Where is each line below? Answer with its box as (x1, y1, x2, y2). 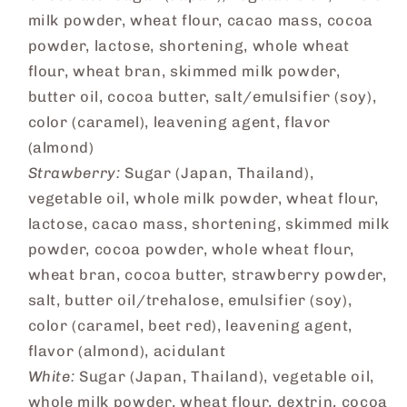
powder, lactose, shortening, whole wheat (27, 36, 350, 55)
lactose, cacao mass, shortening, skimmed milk (27, 214, 390, 233)
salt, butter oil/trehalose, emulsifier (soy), (27, 291, 352, 310)
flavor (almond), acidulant (27, 342, 226, 361)
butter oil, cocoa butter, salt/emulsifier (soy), (27, 87, 377, 106)
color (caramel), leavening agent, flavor (27, 113, 331, 132)
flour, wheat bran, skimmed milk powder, (27, 62, 341, 81)
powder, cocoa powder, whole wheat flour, (27, 240, 354, 259)
